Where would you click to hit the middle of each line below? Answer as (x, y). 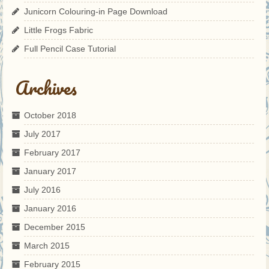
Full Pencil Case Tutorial (70, 48)
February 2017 (52, 152)
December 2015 (55, 227)
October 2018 (50, 115)
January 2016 (50, 208)
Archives (46, 88)
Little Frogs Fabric (59, 30)
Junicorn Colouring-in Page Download (96, 11)
